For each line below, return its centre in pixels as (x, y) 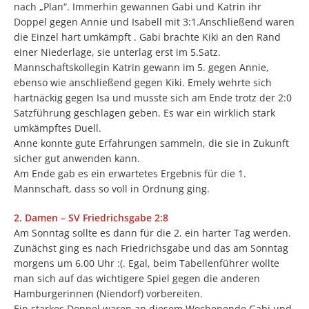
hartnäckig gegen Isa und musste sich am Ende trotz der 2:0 (153, 98)
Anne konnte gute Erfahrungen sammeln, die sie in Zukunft (151, 143)
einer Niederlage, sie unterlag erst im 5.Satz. (117, 52)
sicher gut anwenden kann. (77, 158)
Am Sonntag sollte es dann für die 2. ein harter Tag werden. (152, 233)
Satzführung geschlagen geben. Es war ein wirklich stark (144, 113)
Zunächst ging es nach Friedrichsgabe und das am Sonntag (151, 248)
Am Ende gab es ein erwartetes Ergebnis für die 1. (130, 173)
